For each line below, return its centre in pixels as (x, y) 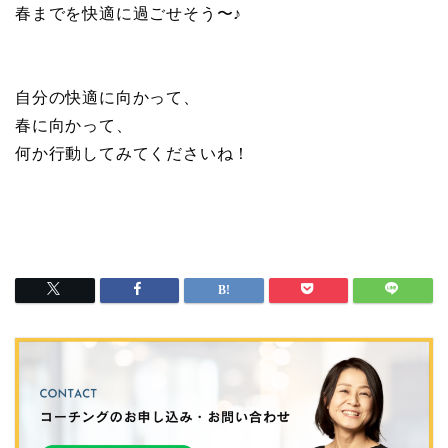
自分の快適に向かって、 (107, 98)
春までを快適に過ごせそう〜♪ (129, 14)
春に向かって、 (74, 126)
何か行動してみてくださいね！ (133, 154)
